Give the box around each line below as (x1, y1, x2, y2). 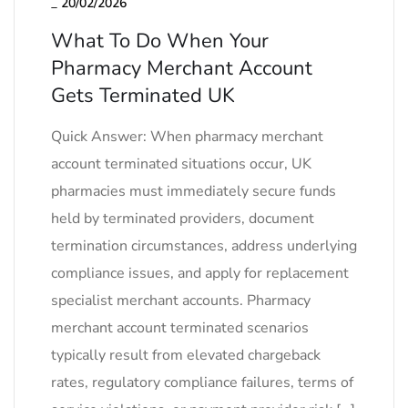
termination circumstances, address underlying (51, 236, 357, 256)
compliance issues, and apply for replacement (51, 263, 349, 283)
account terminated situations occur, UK (51, 154, 311, 174)
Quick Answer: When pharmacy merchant (51, 127, 323, 147)
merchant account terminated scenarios (51, 318, 309, 338)
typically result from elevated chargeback (51, 345, 321, 365)
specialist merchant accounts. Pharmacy (51, 291, 311, 311)
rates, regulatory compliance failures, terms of (51, 372, 353, 393)
